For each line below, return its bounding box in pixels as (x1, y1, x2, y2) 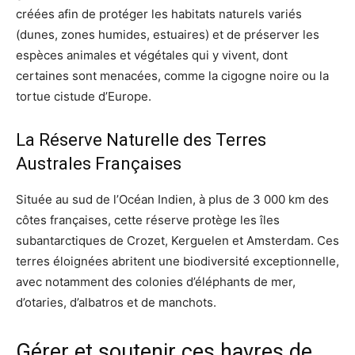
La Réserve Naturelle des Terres (16, 129, 266, 150)
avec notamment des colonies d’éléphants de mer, (16, 273, 296, 289)
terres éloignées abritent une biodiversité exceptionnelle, (16, 253, 339, 269)
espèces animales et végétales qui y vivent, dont (16, 47, 288, 63)
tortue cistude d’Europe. (16, 88, 151, 104)
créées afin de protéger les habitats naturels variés (16, 6, 302, 21)
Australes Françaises (16, 153, 181, 174)
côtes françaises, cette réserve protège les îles (16, 212, 280, 227)
